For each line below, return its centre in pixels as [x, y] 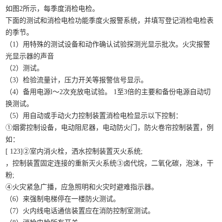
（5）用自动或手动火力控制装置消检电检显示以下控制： [94, 116]
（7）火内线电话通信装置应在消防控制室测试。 [80, 211]
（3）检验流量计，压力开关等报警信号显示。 [77, 80]
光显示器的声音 [30, 56]
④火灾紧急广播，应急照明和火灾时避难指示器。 [82, 187]
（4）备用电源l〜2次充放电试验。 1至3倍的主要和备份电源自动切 [108, 92]
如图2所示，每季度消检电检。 [53, 9]
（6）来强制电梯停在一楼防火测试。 [63, 199]
